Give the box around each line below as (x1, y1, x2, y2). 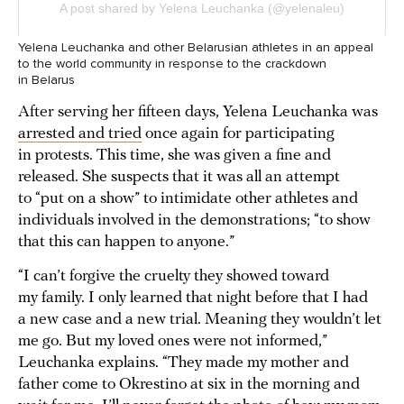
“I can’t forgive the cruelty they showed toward (18, 268, 329, 286)
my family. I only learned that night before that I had (18, 289, 368, 308)
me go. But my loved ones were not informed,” (18, 333, 327, 351)
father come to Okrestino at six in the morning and (18, 376, 360, 394)
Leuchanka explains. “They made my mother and (18, 354, 349, 372)
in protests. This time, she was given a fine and (18, 147, 331, 165)
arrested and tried (18, 125, 142, 143)
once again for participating (142, 125, 335, 143)
